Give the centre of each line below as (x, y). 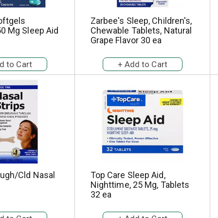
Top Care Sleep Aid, (128, 175)
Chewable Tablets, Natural (141, 30)
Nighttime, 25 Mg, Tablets (140, 185)
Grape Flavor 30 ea (126, 40)
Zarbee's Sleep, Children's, (141, 21)
